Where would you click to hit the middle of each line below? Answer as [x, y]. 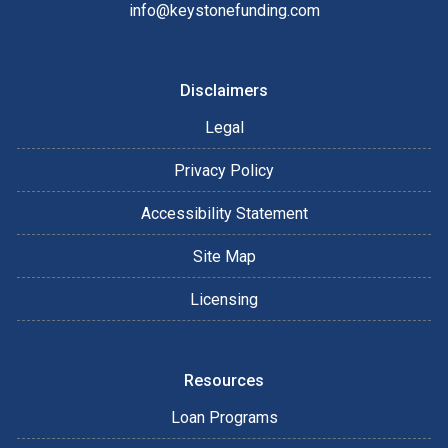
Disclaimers [224, 90]
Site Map [224, 256]
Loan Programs [224, 417]
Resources [224, 380]
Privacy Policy [224, 170]
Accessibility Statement [224, 213]
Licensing [224, 299]
